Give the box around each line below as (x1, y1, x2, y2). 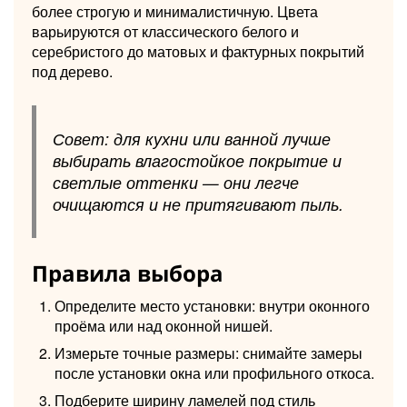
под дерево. (32, 60, 113, 82)
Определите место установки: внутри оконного (55, 294, 370, 316)
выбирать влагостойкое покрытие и (52, 148, 342, 172)
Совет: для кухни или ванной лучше (52, 126, 331, 150)
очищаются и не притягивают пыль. (52, 192, 343, 215)
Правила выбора (32, 257, 223, 288)
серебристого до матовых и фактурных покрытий (32, 40, 364, 62)
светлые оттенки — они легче (52, 170, 299, 194)
